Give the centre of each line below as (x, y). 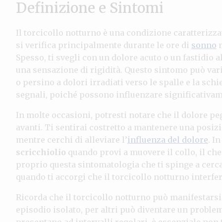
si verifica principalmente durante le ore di (104, 45)
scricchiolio (41, 152)
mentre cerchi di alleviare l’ (72, 139)
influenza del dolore (168, 139)
